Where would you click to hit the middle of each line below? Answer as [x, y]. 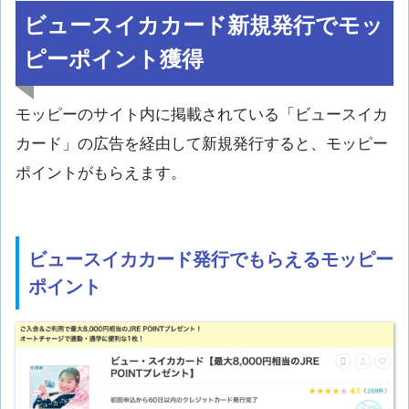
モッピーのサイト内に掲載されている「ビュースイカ [202, 115]
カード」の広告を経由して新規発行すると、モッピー [202, 144]
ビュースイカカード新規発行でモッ [204, 26]
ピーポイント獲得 [114, 60]
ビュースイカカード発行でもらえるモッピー [211, 259]
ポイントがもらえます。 [101, 173]
